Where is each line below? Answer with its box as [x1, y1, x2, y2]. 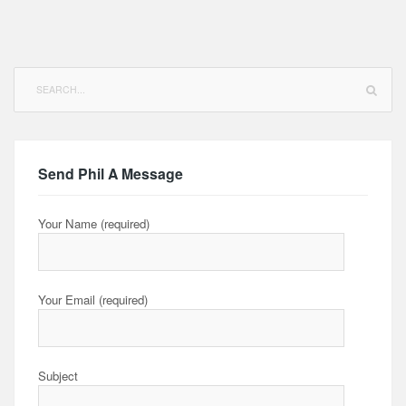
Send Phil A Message [38, 162, 183, 184]
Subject [38, 367, 78, 385]
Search [13, 65, 48, 82]
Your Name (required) [38, 214, 150, 232]
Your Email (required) [38, 291, 148, 309]
